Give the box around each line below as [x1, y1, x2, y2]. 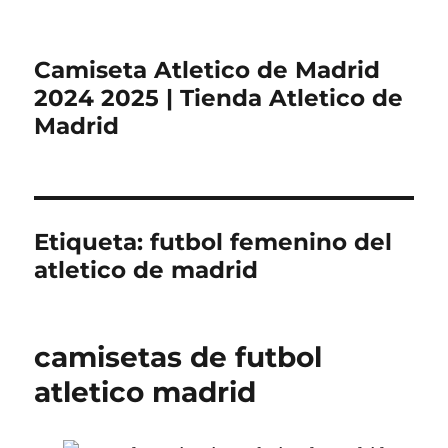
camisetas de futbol [34, 340, 323, 374]
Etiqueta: [34, 228, 151, 256]
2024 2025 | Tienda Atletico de [34, 84, 404, 112]
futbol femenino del [150, 228, 393, 256]
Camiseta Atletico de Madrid [34, 56, 381, 84]
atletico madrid [34, 375, 257, 409]
